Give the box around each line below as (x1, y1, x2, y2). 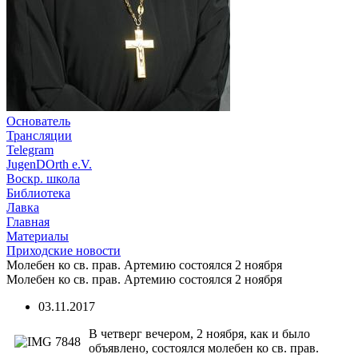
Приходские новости (6, 244, 121, 257)
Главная (6, 215, 50, 229)
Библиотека (6, 186, 70, 200)
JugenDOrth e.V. (6, 157, 92, 171)
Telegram (6, 143, 54, 157)
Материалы (6, 229, 69, 243)
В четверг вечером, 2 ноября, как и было (89, 327, 310, 340)
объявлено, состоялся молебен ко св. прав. (89, 341, 319, 355)
